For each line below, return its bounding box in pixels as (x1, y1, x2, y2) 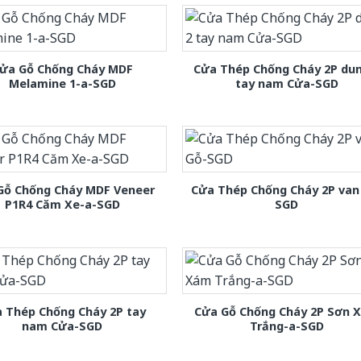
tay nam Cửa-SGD (234, 76, 338, 92)
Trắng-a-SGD (249, 317, 324, 334)
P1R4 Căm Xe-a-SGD (4, 197, 120, 213)
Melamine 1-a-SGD (8, 76, 116, 92)
